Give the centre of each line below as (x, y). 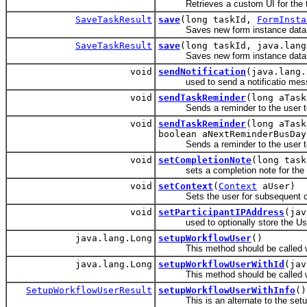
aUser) (276, 186)
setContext (186, 186)
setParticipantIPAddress (221, 212)
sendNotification (202, 72)
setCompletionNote (205, 160)
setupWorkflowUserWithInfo (227, 291)
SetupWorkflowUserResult (89, 291)
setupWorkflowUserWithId (221, 265)
